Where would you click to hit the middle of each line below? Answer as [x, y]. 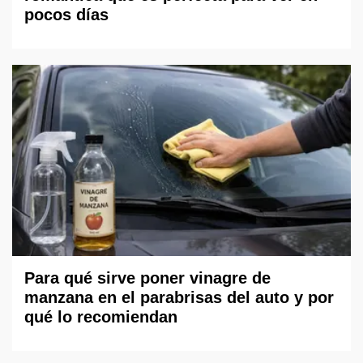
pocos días [66, 15]
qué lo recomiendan [101, 316]
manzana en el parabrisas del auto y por [179, 297]
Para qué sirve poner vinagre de [147, 278]
